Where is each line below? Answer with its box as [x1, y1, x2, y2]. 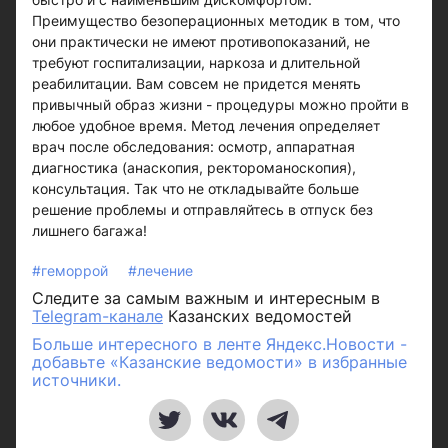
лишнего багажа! [32, 222, 147, 239]
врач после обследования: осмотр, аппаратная [32, 138, 355, 155]
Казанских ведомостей [163, 306, 352, 326]
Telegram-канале [32, 306, 163, 326]
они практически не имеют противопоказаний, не [32, 33, 370, 50]
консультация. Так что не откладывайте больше [32, 180, 359, 197]
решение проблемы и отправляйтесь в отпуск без [32, 201, 373, 218]
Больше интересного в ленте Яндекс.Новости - [32, 334, 407, 354]
